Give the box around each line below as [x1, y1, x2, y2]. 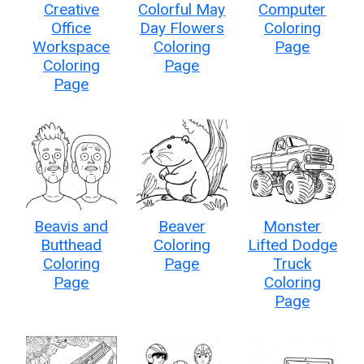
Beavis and [34, 216, 109, 236]
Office [51, 18, 92, 37]
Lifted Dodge [247, 235, 337, 254]
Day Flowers [139, 18, 224, 37]
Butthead [41, 235, 102, 254]
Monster [263, 216, 322, 236]
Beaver [158, 216, 206, 236]
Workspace [32, 37, 110, 56]
